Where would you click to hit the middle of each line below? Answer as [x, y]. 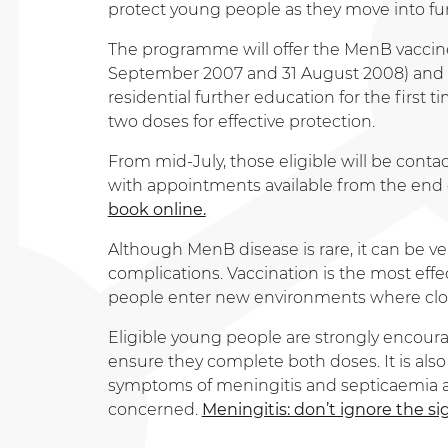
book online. [156, 210]
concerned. [154, 410]
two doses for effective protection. [241, 122]
